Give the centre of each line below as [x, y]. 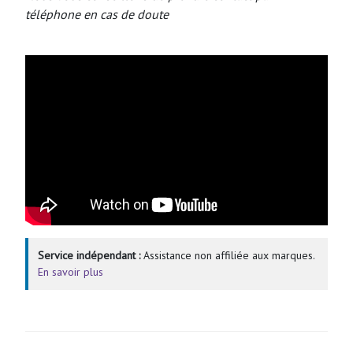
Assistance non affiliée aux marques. [228, 255]
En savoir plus [71, 271]
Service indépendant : [89, 255]
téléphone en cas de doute [97, 14]
